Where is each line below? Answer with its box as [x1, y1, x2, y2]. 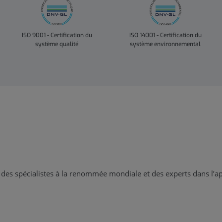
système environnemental [130, 40, 201, 49]
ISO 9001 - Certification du [21, 31, 92, 40]
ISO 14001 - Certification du [129, 31, 202, 40]
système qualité [35, 40, 78, 49]
